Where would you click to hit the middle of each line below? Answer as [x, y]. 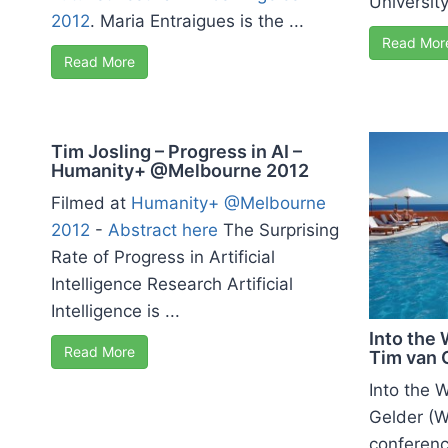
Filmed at [91, 202]
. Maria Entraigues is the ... [197, 21]
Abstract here [163, 229]
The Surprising [278, 229]
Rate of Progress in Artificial [163, 256]
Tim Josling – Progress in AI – [176, 151]
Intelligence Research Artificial [172, 283]
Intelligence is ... [115, 310]
